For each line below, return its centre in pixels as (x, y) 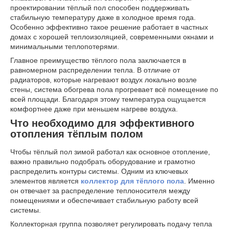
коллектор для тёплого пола (132, 181)
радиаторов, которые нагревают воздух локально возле (104, 79)
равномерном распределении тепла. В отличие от (95, 70)
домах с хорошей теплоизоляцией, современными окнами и (112, 37)
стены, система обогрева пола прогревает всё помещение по (114, 89)
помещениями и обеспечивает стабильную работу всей (104, 201)
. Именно (199, 181)
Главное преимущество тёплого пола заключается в (98, 60)
